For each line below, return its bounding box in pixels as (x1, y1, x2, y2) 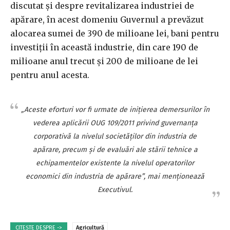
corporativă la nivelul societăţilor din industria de (33, 132, 197, 141)
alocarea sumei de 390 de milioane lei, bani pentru (10, 28, 219, 39)
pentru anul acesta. (10, 70, 89, 81)
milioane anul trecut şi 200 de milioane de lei (10, 56, 198, 67)
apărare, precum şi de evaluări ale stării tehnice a (32, 145, 198, 155)
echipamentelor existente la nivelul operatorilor (36, 159, 194, 168)
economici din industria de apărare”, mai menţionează (26, 172, 204, 181)
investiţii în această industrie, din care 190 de (10, 42, 198, 53)
